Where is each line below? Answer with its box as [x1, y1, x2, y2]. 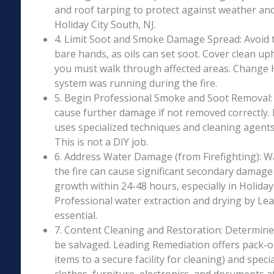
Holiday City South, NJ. [54, 18, 156, 31]
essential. [54, 209, 97, 222]
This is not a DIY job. [54, 135, 148, 149]
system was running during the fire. [54, 76, 217, 90]
